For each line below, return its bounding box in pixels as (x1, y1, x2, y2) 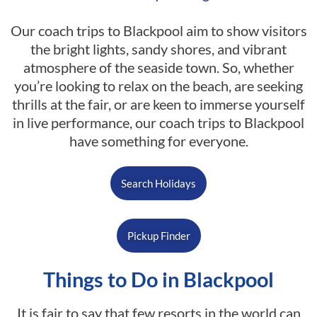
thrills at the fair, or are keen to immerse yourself (12, 96, 305, 113)
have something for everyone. (69, 132, 248, 150)
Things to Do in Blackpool (43, 267, 274, 292)
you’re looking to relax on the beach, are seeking (14, 77, 303, 95)
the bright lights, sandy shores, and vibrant (30, 40, 287, 58)
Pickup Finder (127, 229, 190, 243)
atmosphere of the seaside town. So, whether (23, 59, 294, 76)
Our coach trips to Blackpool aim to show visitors (10, 22, 307, 40)
